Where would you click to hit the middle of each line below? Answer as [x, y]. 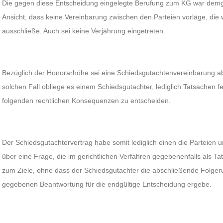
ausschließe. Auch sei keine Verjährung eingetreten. [84, 31]
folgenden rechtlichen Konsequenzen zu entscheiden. [87, 101]
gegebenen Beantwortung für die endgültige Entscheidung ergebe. [107, 184]
